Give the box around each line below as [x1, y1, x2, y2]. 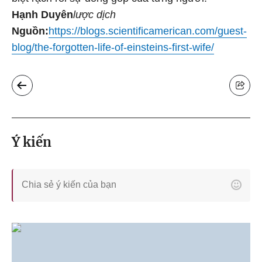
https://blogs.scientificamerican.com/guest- [49, 25, 247, 37]
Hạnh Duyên [12, 9, 73, 20]
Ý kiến [12, 134, 51, 150]
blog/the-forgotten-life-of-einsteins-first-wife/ [12, 42, 214, 53]
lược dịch [73, 9, 116, 20]
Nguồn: [12, 25, 49, 37]
